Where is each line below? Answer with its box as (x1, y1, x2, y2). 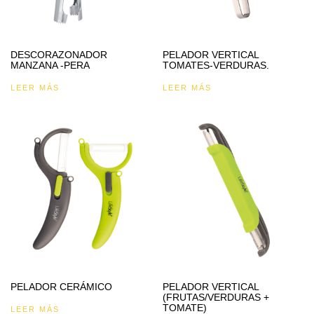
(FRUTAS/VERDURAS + (163, 292, 270, 303)
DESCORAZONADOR (11, 48, 107, 60)
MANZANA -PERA (11, 59, 90, 71)
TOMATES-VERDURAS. (163, 59, 270, 71)
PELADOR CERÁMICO (11, 281, 112, 293)
